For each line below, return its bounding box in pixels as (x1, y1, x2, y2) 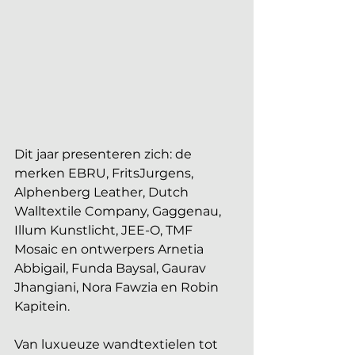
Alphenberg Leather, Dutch (14, 185, 192, 200)
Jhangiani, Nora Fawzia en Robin (14, 280, 222, 296)
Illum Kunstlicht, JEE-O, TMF (14, 223, 196, 239)
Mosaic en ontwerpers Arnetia (14, 242, 207, 258)
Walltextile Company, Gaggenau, (14, 204, 224, 219)
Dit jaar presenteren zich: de (14, 147, 195, 162)
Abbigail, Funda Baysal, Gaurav (14, 261, 209, 277)
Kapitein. (14, 299, 70, 315)
